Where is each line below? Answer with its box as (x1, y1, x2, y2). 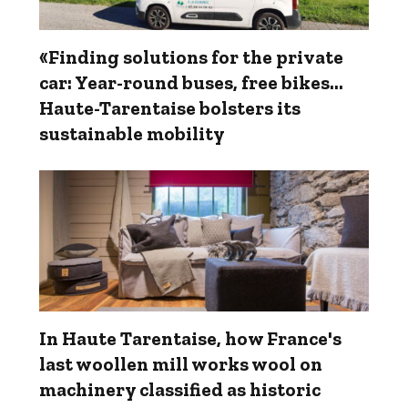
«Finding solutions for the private (39, 46, 343, 69)
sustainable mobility (39, 122, 225, 146)
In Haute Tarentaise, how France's (39, 327, 342, 351)
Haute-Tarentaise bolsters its (39, 97, 301, 120)
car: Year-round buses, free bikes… (39, 71, 343, 95)
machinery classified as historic (39, 378, 321, 402)
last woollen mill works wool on (39, 352, 322, 376)
